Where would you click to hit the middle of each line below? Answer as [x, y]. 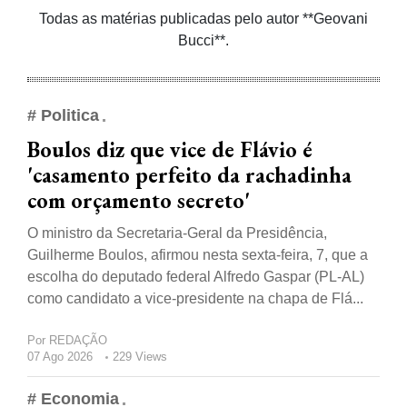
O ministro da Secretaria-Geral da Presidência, [177, 233]
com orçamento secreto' [139, 201]
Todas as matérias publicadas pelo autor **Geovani [203, 19]
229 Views [140, 357]
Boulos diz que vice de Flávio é [170, 150]
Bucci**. [203, 41]
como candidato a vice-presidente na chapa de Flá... [195, 299]
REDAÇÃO [78, 341]
